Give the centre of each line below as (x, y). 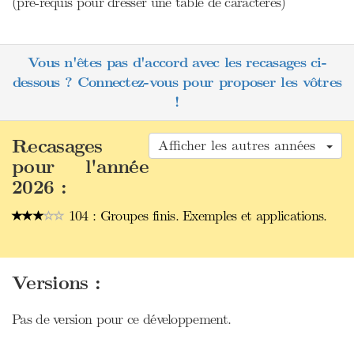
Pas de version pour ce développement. (122, 319)
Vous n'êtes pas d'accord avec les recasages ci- (177, 63)
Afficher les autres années (241, 145)
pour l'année (80, 167)
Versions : (56, 283)
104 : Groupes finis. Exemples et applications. (196, 216)
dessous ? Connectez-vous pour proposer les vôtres (177, 83)
